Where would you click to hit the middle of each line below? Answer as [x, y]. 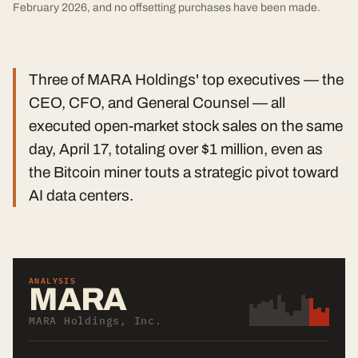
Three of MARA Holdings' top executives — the [186, 80]
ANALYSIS [53, 280]
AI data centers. [81, 196]
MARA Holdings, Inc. [95, 321]
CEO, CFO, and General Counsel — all [157, 103]
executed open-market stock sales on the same [186, 126]
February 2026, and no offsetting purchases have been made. [167, 8]
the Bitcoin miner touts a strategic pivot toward [184, 173]
